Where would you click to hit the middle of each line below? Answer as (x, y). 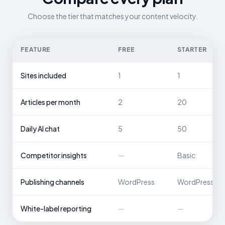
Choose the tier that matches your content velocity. (113, 16)
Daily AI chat (40, 129)
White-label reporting (56, 209)
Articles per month (50, 102)
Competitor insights (54, 155)
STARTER (192, 50)
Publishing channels (52, 182)
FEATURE (36, 50)
